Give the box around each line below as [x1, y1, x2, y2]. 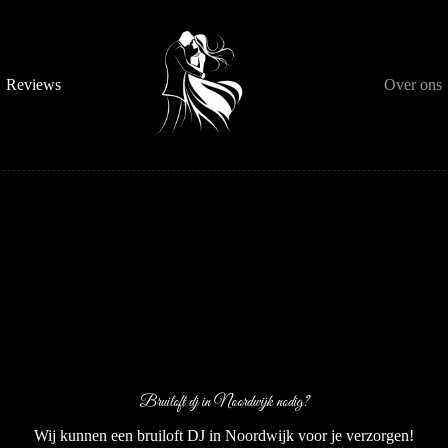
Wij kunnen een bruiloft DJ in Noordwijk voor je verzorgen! [34, 426, 414, 444]
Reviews [6, 76, 61, 93]
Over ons [384, 76, 442, 93]
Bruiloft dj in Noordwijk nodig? [139, 390, 309, 412]
